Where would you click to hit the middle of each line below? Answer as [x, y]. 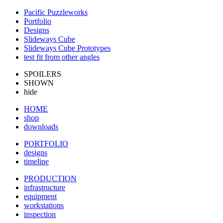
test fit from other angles [62, 57]
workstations [44, 205]
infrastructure [45, 187]
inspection [40, 214]
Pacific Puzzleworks [56, 12]
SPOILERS [43, 74]
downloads [41, 127]
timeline [36, 162]
